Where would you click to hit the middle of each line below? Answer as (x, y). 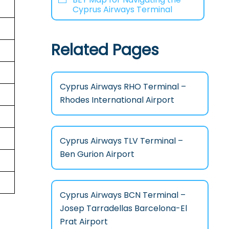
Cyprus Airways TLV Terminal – (121, 141)
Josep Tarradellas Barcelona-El (123, 208)
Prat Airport (84, 221)
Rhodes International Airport (117, 100)
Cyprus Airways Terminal (122, 9)
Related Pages (105, 50)
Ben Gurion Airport (97, 154)
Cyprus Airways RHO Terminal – (123, 86)
